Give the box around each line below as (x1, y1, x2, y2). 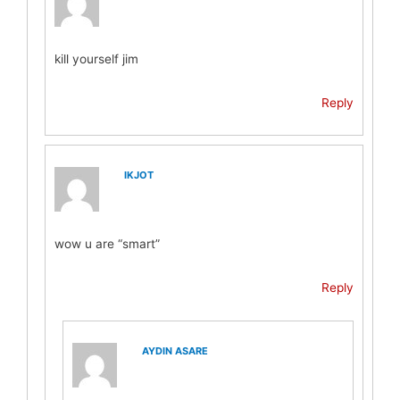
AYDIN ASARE (141, 344, 208, 357)
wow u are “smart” (54, 237, 161, 252)
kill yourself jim (54, 51, 139, 66)
